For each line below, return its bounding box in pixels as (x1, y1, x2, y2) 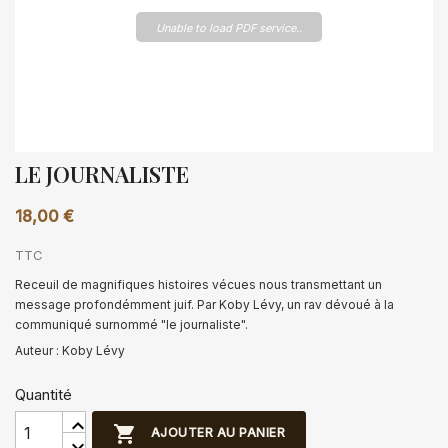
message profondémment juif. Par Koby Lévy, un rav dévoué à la (15, 297, 394, 312)
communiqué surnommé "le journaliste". (15, 317, 248, 332)
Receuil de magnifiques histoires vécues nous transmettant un (15, 277, 382, 292)
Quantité (15, 385, 72, 404)
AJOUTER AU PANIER (150, 425, 286, 441)
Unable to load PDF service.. (156, 21, 302, 35)
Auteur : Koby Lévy (15, 343, 125, 358)
